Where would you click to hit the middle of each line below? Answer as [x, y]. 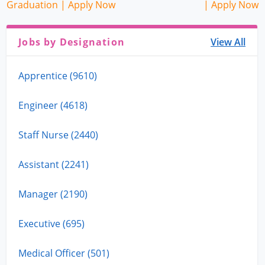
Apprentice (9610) [58, 75]
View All [228, 42]
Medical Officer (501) [64, 253]
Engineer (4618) [53, 105]
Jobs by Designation [72, 42]
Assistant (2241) [54, 164]
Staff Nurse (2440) [59, 135]
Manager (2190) [53, 194]
